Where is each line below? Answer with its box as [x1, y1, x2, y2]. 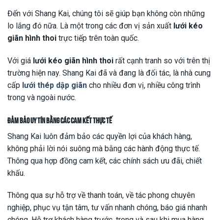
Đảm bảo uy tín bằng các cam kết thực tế [7, 114, 112, 125]
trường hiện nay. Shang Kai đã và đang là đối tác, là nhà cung [7, 68, 211, 78]
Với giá [7, 55, 33, 65]
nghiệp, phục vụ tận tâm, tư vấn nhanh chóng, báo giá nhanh [7, 203, 207, 213]
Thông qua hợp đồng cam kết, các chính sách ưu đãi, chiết [7, 156, 202, 165]
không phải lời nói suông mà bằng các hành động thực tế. [7, 143, 200, 153]
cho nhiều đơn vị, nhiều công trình [87, 80, 200, 90]
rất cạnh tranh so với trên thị [113, 55, 210, 65]
